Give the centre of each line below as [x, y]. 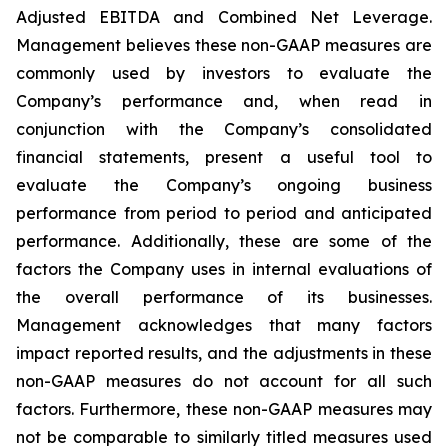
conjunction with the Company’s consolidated [224, 128]
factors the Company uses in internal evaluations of [224, 268]
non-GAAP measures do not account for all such [224, 380]
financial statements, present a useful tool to [224, 156]
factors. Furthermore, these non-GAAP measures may [224, 408]
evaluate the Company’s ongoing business [224, 184]
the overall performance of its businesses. [224, 296]
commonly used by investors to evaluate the [224, 72]
